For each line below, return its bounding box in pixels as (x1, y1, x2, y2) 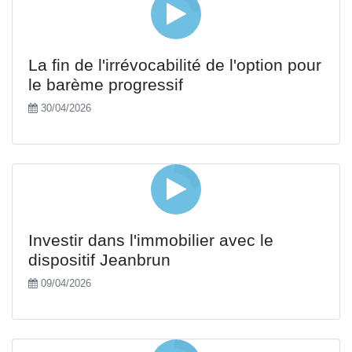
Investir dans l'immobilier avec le (28, 231, 273, 249)
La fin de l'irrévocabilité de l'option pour (28, 56, 321, 74)
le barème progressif (28, 75, 183, 93)
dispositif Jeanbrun (28, 251, 170, 269)
